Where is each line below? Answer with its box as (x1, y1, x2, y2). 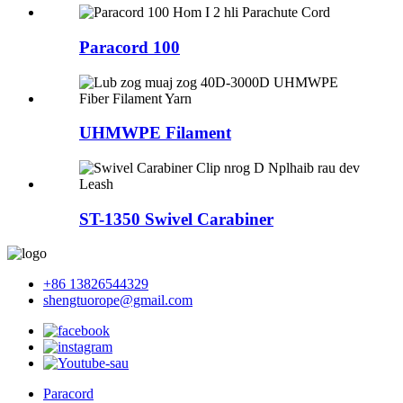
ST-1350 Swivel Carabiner (79, 209, 273, 228)
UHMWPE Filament (79, 123, 231, 143)
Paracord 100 (79, 37, 180, 57)
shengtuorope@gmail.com (43, 292, 193, 309)
